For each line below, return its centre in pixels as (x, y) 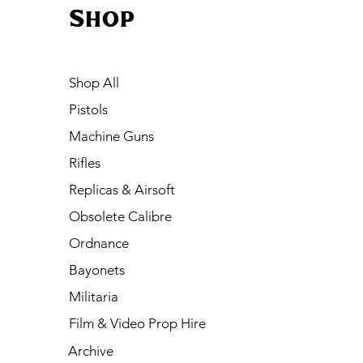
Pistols (89, 109)
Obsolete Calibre (121, 216)
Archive (91, 351)
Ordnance (99, 243)
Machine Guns (112, 136)
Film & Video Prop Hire (138, 323)
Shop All (94, 83)
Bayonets (97, 270)
